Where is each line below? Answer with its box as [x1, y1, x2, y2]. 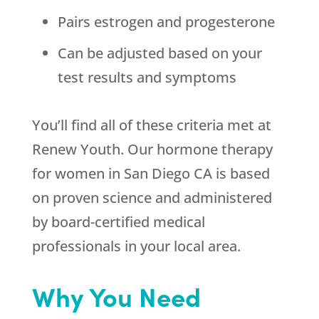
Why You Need [31, 278, 201, 315]
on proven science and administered [31, 188, 272, 208]
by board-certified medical [31, 212, 205, 232]
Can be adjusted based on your [57, 43, 262, 63]
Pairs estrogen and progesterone [57, 12, 275, 32]
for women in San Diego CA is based [31, 164, 270, 184]
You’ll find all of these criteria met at [31, 115, 271, 135]
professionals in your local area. [31, 236, 241, 256]
